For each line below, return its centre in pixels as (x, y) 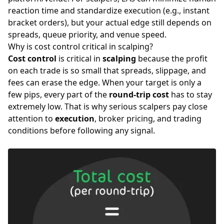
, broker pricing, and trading (148, 118)
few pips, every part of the (58, 94)
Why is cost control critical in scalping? (80, 46)
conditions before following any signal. (81, 130)
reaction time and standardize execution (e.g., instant (109, 10)
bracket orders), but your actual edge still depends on (110, 22)
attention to (31, 118)
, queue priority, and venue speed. (102, 34)
